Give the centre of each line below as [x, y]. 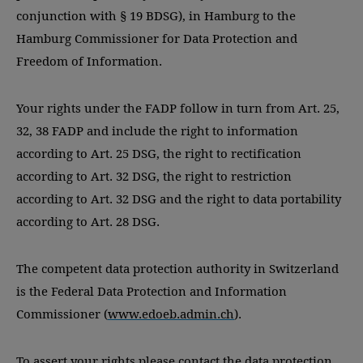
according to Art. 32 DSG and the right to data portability [179, 199]
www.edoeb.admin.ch [171, 314]
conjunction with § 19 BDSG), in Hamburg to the [156, 15]
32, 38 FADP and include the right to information [157, 130]
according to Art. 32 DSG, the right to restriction [154, 176]
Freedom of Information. [89, 61]
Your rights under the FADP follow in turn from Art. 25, [178, 108]
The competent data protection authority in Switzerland [177, 268]
